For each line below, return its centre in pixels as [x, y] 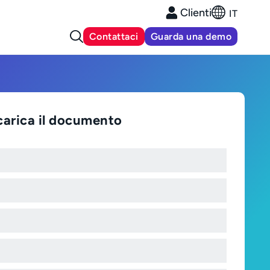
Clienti [196, 13]
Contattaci [114, 36]
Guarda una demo [191, 36]
